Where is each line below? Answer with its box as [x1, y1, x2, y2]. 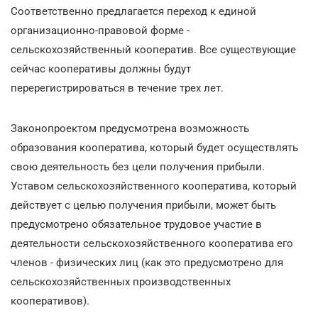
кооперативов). [11, 294, 89, 307]
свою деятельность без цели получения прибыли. [11, 160, 265, 173]
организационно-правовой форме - [11, 23, 190, 37]
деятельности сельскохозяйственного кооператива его [11, 236, 293, 250]
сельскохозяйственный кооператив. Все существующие [11, 43, 296, 56]
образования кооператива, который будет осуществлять [11, 141, 298, 154]
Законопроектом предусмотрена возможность [11, 121, 249, 135]
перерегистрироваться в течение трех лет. [11, 81, 224, 94]
